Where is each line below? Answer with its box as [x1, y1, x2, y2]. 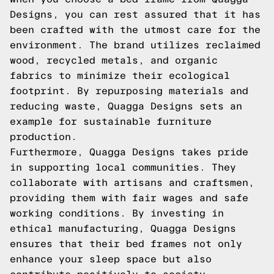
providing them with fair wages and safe [10, 193, 248, 203]
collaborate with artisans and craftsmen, [10, 177, 254, 188]
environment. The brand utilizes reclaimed [10, 40, 261, 50]
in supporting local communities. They [10, 162, 236, 172]
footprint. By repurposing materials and [10, 86, 248, 96]
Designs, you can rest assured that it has [10, 9, 261, 20]
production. [10, 131, 77, 142]
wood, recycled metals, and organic [10, 55, 218, 65]
